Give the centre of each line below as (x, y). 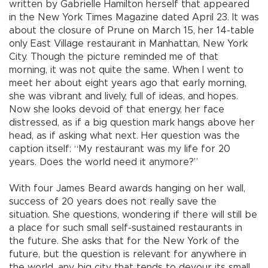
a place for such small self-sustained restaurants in (126, 228)
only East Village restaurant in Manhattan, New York (128, 44)
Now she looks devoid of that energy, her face (117, 110)
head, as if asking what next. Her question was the (124, 136)
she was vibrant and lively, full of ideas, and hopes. (124, 97)
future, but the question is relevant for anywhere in (128, 255)
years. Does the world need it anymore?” (103, 162)
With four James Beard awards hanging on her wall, (127, 189)
